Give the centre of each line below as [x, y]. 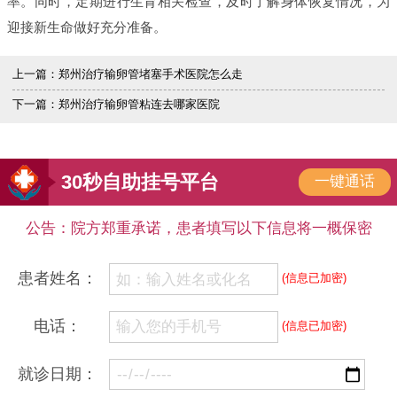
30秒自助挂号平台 [140, 183]
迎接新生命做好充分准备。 [87, 27]
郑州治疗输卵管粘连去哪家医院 [139, 104]
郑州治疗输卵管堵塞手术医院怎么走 [151, 74]
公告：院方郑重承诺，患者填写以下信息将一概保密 [198, 229]
